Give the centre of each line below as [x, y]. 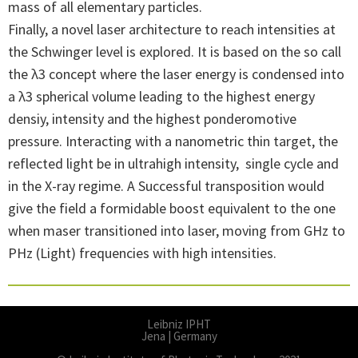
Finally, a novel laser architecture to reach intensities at [172, 29]
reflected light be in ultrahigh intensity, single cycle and [173, 163]
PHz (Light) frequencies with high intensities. [142, 253]
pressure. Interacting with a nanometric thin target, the [173, 141]
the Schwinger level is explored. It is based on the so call [175, 51]
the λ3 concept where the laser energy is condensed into [176, 74]
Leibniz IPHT [179, 324]
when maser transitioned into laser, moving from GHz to [177, 230]
